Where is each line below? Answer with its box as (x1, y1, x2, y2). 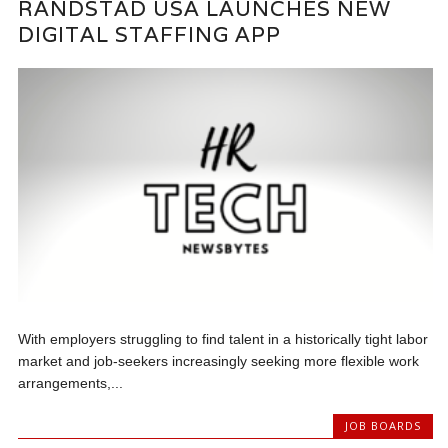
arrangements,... (18, 374, 124, 391)
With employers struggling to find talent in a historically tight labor (18, 330, 429, 347)
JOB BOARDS (344, 417, 421, 433)
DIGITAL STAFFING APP (18, 21, 282, 49)
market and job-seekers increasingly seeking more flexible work (18, 352, 420, 369)
